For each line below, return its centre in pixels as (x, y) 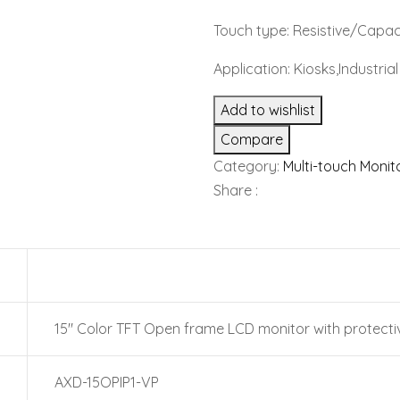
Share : (236, 190)
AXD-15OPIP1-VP (107, 382)
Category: (248, 166)
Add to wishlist (268, 110)
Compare (252, 139)
